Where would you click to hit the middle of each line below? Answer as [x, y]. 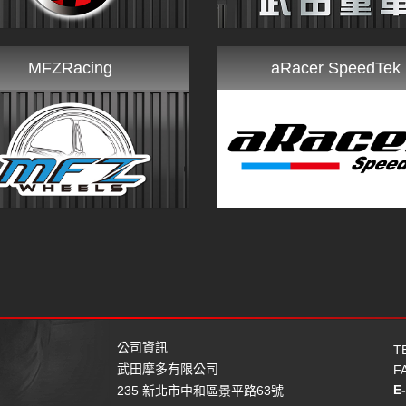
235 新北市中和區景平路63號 [200, 391]
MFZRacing [71, 68]
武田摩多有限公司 [168, 369]
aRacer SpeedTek [335, 68]
